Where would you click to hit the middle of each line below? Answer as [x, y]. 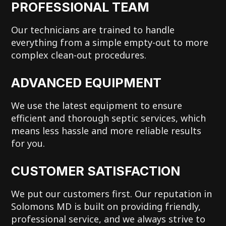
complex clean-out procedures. [79, 55]
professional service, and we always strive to [108, 219]
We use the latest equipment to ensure [97, 105]
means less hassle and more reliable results [106, 130]
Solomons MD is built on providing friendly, [106, 206]
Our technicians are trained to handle [93, 30]
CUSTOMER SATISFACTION [96, 171]
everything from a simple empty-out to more [110, 42]
